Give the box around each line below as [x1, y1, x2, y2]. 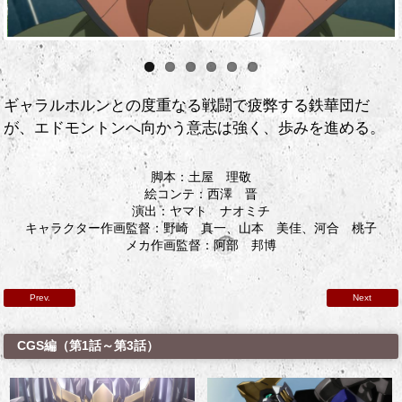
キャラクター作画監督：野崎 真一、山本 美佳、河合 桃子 [25, 221, 377, 235]
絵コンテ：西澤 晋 [144, 187, 258, 201]
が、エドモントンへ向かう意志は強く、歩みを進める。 [4, 119, 386, 137]
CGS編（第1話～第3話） [17, 338, 160, 353]
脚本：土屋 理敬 [151, 170, 251, 184]
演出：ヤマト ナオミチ [132, 204, 270, 218]
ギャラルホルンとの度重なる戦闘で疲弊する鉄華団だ [4, 97, 371, 115]
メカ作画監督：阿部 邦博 [126, 238, 276, 252]
